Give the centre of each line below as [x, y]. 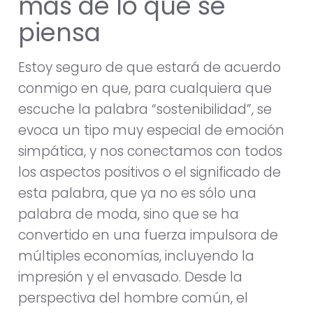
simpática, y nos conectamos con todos [150, 152]
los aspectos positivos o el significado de [150, 173]
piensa [59, 33]
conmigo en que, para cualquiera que [145, 89]
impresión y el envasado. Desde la [130, 277]
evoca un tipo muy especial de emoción [151, 131]
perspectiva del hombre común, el [133, 298]
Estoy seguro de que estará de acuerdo [150, 68]
